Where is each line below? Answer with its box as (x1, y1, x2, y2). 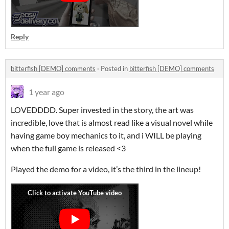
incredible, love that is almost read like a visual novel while (11, 118, 213, 127)
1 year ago (29, 87, 64, 97)
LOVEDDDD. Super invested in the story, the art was (11, 105, 194, 114)
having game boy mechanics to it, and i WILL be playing (11, 130, 201, 140)
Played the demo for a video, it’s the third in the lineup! (11, 164, 201, 174)
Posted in (101, 64, 129, 73)
